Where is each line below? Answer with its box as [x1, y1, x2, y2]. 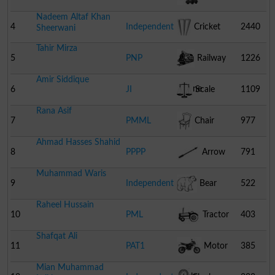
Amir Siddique [36, 74, 89, 84]
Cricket [192, 21, 221, 31]
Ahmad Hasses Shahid [36, 137, 120, 147]
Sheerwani [36, 23, 76, 33]
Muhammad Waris [36, 168, 106, 178]
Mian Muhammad [36, 262, 104, 272]
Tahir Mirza [36, 43, 77, 53]
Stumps [176, 52, 206, 62]
